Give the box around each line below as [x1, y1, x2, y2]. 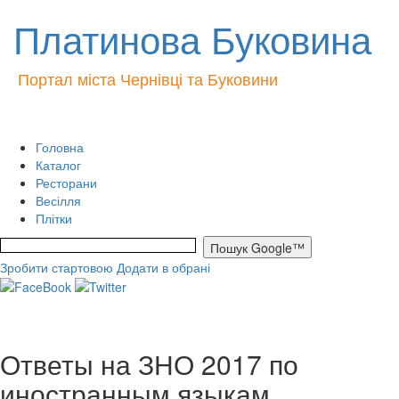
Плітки [36, 209, 72, 227]
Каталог [36, 156, 81, 174]
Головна [36, 138, 84, 156]
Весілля [36, 191, 81, 209]
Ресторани [36, 174, 97, 191]
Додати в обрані [117, 258, 210, 276]
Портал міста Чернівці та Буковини [18, 67, 278, 90]
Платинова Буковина [13, 12, 371, 65]
